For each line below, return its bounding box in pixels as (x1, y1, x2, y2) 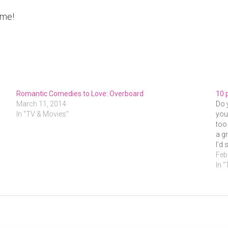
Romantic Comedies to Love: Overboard (16, 90, 144, 98)
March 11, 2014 (16, 100, 66, 108)
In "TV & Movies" (16, 110, 69, 118)
